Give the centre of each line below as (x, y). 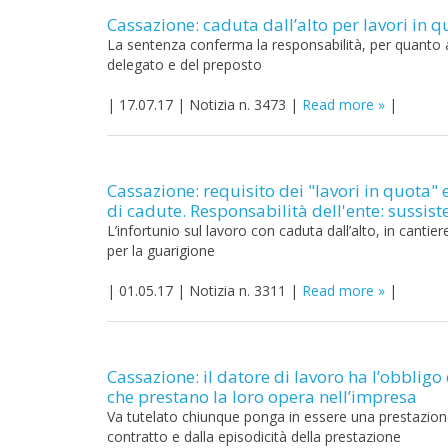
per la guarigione (161, 250)
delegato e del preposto (184, 64)
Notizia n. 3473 (237, 104)
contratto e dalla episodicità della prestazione (254, 436)
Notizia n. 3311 (237, 290)
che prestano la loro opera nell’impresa (262, 396)
